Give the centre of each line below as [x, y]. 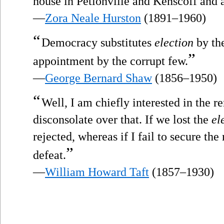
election [174, 42]
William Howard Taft [97, 172]
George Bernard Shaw [98, 78]
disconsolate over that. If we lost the [122, 119]
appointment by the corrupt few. [110, 61]
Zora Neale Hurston [93, 18]
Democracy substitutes [98, 42]
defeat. [49, 155]
